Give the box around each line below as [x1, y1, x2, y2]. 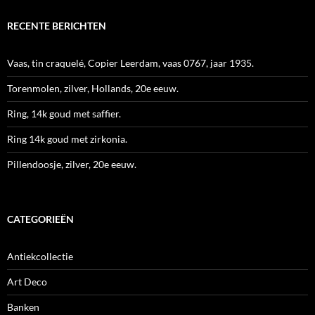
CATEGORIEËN [7, 213, 74, 226]
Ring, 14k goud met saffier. [7, 108, 121, 120]
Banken [7, 301, 39, 314]
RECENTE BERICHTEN [7, 20, 106, 32]
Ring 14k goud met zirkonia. [7, 133, 127, 146]
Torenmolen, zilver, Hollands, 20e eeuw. [7, 82, 179, 95]
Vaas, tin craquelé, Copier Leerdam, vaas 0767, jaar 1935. [7, 57, 254, 70]
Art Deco [7, 276, 47, 288]
